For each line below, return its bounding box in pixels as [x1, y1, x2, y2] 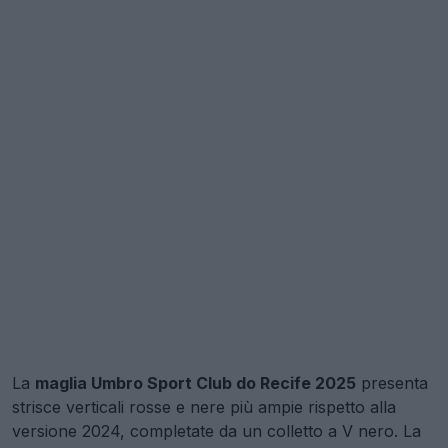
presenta [356, 373, 428, 394]
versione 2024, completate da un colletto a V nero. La [12, 421, 421, 442]
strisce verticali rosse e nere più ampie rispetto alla [12, 397, 396, 418]
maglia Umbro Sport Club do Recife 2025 [35, 373, 356, 394]
